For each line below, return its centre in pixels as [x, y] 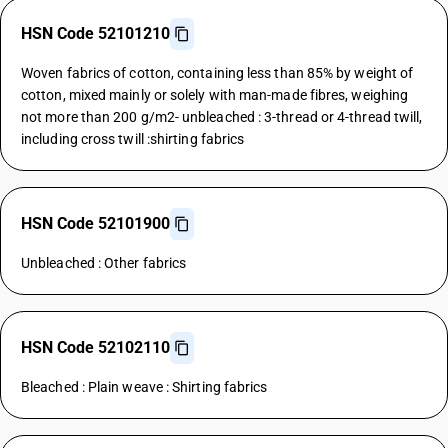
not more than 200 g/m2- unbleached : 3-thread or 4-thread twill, [222, 117]
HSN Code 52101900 [95, 223]
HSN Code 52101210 [95, 33]
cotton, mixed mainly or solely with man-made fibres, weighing [215, 95]
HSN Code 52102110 [95, 347]
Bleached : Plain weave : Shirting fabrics [144, 387]
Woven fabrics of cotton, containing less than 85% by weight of [217, 73]
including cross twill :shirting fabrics [133, 139]
